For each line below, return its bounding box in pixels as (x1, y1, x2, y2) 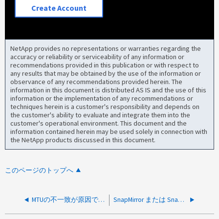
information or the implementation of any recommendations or (10, 93, 194, 103)
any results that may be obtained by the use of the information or (10, 68, 201, 78)
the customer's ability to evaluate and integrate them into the (10, 110, 191, 119)
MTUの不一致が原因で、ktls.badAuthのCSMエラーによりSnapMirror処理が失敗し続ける (98, 196, 105, 204)
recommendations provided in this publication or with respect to (10, 60, 199, 69)
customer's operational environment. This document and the (10, 118, 187, 128)
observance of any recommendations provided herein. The (10, 77, 183, 86)
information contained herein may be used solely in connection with (10, 127, 208, 136)
